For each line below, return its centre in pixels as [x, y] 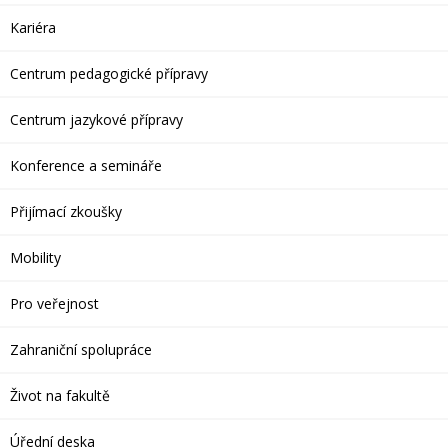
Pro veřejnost [54, 303]
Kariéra [33, 27]
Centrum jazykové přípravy [96, 119]
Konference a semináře [86, 165]
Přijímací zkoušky [66, 211]
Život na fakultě [60, 395]
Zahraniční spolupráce [81, 349]
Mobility [35, 257]
